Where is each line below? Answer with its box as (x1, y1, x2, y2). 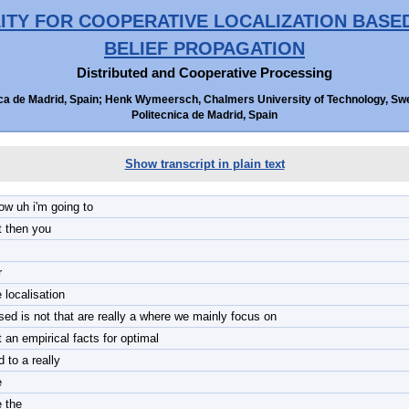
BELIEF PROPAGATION (104, 37, 305, 58)
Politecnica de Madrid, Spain (131, 110, 278, 121)
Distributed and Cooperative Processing (77, 65, 332, 80)
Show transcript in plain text (124, 157, 285, 171)
